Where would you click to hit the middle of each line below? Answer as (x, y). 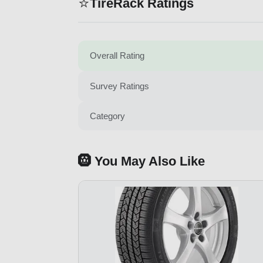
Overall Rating (117, 56)
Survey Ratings (119, 86)
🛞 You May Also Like (141, 161)
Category (107, 116)
